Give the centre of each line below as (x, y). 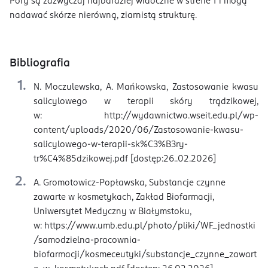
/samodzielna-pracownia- (87, 241)
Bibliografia (40, 64)
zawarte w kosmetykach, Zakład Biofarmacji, (124, 198)
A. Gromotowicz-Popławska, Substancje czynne (130, 183)
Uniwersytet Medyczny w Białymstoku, (112, 212)
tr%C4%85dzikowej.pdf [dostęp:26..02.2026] (125, 159)
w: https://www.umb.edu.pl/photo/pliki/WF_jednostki (144, 226)
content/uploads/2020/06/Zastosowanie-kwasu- (138, 131)
